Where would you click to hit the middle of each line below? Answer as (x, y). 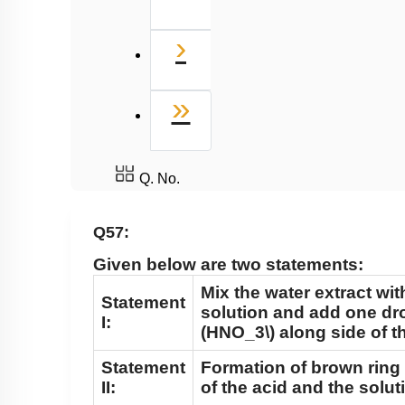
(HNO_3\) (238, 333)
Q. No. (160, 179)
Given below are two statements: (228, 265)
